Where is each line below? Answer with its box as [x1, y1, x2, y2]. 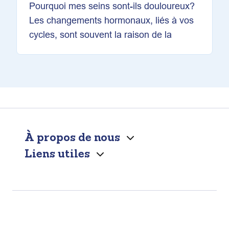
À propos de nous [25, 129, 120, 145]
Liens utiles [25, 145, 90, 161]
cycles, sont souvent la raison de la [29, 28, 172, 41]
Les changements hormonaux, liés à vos [29, 13, 194, 27]
